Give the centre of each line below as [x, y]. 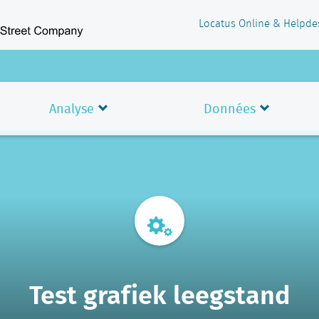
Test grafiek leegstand [159, 294]
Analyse [72, 109]
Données [230, 109]
